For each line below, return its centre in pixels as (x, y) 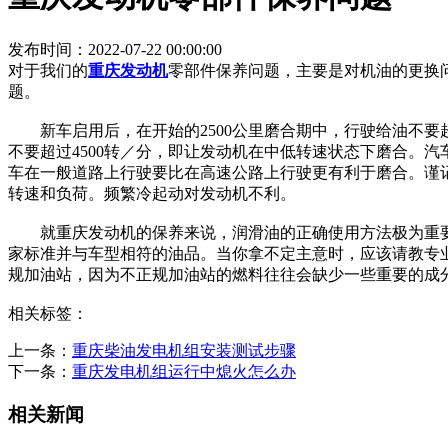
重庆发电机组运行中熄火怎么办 (184, 372)
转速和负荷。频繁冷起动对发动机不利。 (152, 194)
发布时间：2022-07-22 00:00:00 (115, 50)
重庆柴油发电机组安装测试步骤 (184, 351)
